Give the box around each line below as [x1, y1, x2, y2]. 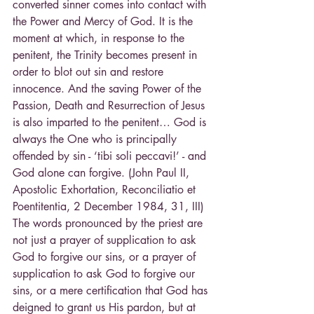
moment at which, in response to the [13, 30, 188, 46]
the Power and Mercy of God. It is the [13, 13, 196, 29]
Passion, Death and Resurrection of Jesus [13, 97, 208, 113]
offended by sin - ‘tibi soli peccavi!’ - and [13, 148, 210, 163]
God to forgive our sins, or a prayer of [13, 249, 199, 264]
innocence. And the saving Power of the [13, 81, 205, 96]
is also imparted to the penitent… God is [13, 114, 210, 130]
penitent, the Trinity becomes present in [13, 47, 200, 62]
